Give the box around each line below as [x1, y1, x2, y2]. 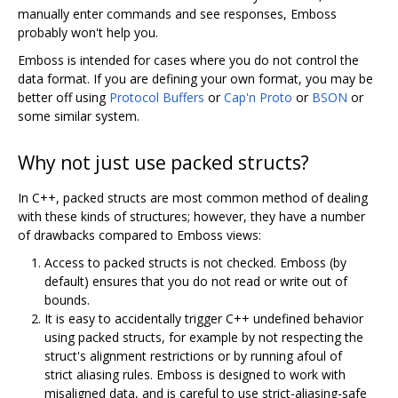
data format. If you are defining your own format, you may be [18, 69, 373, 87]
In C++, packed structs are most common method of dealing [18, 188, 368, 206]
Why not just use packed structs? [18, 149, 309, 175]
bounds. [44, 291, 90, 308]
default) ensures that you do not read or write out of [44, 272, 347, 290]
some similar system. [18, 107, 139, 124]
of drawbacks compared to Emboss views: [18, 226, 261, 243]
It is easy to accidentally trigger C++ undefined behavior [44, 309, 363, 327]
